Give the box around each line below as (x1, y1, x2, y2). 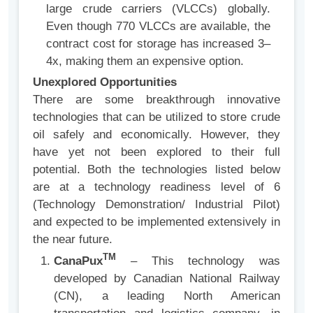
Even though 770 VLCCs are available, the (46, 19, 270, 33)
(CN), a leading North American (54, 289, 280, 303)
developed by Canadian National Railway (54, 271, 280, 285)
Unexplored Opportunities (33, 75, 177, 89)
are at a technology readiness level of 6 (33, 180, 280, 194)
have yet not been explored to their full (33, 145, 280, 159)
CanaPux (54, 254, 103, 268)
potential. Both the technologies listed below (33, 163, 280, 177)
